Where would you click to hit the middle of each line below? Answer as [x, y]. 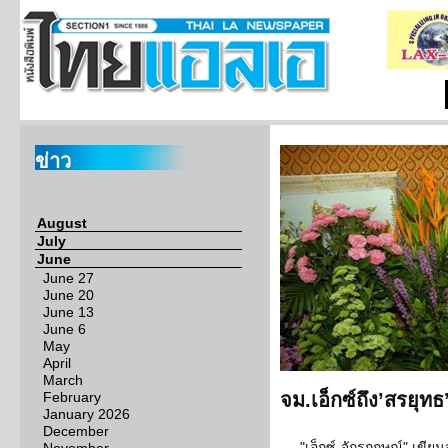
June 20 [68, 295]
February [72, 397]
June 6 [64, 329]
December [76, 431]
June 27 [68, 278]
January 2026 [86, 414]
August [62, 223]
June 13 [68, 312]
